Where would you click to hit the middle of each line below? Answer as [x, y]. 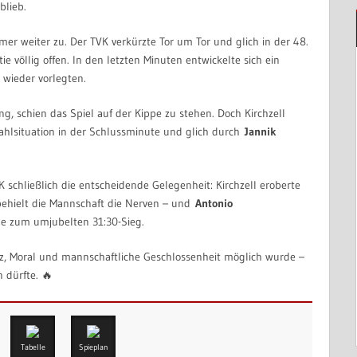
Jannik [261, 132]
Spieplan [93, 347]
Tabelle [33, 347]
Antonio [214, 204]
